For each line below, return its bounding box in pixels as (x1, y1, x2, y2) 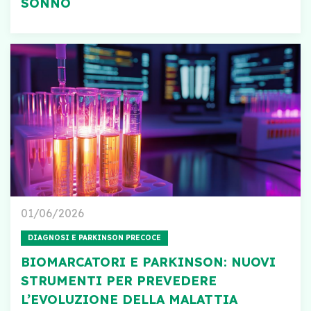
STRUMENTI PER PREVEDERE (21, 272, 217, 289)
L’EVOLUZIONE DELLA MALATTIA (21, 291, 237, 308)
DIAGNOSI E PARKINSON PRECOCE (28, 233, 161, 242)
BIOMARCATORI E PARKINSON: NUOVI (21, 253, 276, 270)
